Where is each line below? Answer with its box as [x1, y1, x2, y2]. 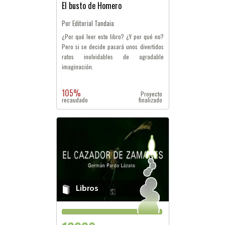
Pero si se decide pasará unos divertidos [61, 42, 164, 51]
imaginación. [61, 62, 93, 71]
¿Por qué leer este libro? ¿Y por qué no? [61, 32, 164, 41]
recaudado [61, 95, 88, 104]
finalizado [139, 95, 163, 104]
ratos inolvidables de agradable [61, 52, 164, 61]
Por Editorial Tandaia [61, 18, 114, 28]
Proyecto [141, 89, 163, 98]
